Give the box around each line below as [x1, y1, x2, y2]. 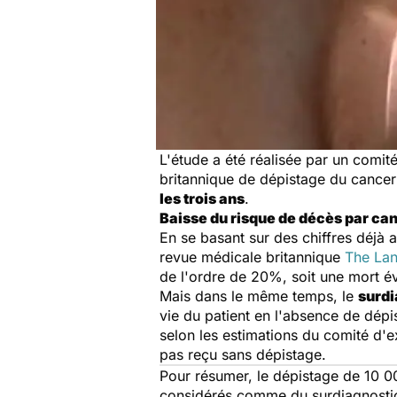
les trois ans [160, 190, 245, 207]
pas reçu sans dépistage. [160, 346, 326, 363]
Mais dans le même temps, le [160, 287, 358, 305]
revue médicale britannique [160, 248, 345, 266]
